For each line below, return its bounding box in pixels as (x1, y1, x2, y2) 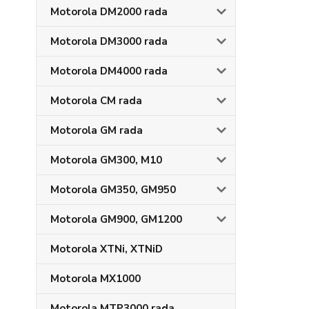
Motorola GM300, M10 (50, 153, 162, 167)
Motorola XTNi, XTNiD (50, 242, 163, 256)
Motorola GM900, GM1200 (50, 212, 182, 226)
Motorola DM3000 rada (50, 34, 168, 48)
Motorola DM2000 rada (50, 5, 168, 19)
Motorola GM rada (50, 123, 143, 137)
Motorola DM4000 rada (50, 64, 168, 78)
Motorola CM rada (50, 94, 142, 108)
